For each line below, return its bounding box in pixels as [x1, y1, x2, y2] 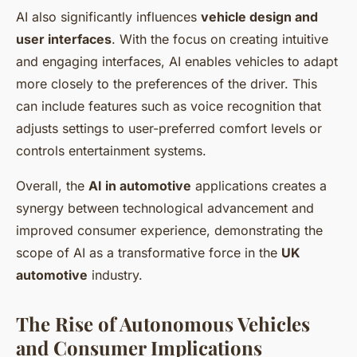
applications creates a [191, 178, 327, 194]
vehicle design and [201, 9, 318, 25]
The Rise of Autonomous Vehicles [16, 311, 310, 337]
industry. [88, 267, 143, 284]
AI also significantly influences [16, 9, 201, 25]
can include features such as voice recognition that [16, 98, 321, 115]
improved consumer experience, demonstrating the [16, 222, 323, 239]
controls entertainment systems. [16, 143, 206, 159]
